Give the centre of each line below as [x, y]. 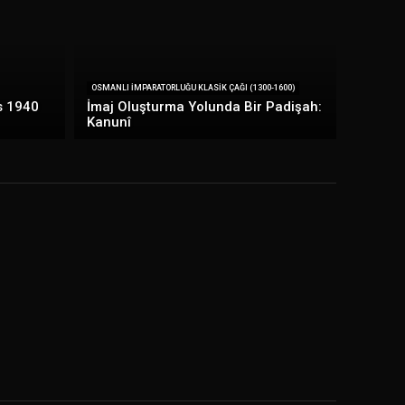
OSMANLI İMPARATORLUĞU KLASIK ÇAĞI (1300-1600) [193, 88]
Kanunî [108, 122]
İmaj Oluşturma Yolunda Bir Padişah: [204, 107]
